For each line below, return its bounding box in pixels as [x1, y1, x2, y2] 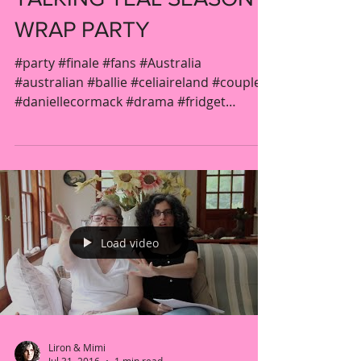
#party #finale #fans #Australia [15, 54, 201, 72]
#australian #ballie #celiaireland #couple [15, 73, 261, 91]
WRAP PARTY [15, 17, 150, 42]
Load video [101, 234, 159, 251]
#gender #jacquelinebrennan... [15, 112, 201, 130]
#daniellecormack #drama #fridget [15, 93, 226, 110]
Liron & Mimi [48, 340, 106, 354]
